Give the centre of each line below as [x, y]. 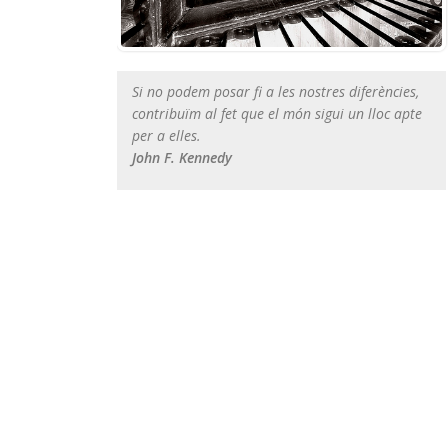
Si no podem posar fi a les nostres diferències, [275, 91]
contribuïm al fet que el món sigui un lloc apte [277, 113]
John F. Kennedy [182, 157]
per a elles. [166, 135]
